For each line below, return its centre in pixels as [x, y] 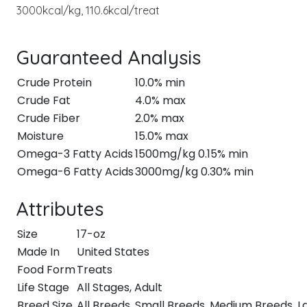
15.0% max [162, 136]
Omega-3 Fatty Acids [75, 154]
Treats [95, 270]
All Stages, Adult [120, 287]
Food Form [46, 270]
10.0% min [160, 83]
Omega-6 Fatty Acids [75, 172]
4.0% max [160, 100]
